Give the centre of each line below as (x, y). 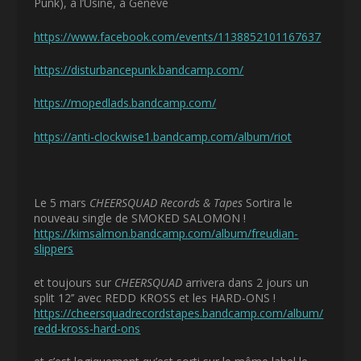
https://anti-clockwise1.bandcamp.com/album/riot (163, 136)
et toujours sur (75, 282)
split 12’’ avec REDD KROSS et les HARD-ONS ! (155, 297)
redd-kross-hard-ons (87, 328)
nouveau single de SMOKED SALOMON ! (140, 218)
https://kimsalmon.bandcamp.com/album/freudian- (166, 234)
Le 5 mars (62, 203)
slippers (54, 249)
